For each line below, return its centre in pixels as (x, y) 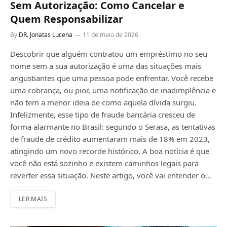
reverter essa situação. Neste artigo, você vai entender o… (111, 176)
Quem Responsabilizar (67, 19)
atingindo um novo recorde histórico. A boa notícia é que (110, 151)
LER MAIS (33, 199)
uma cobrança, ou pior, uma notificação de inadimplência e (113, 90)
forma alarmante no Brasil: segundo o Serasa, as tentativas (113, 127)
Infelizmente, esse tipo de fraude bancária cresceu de (103, 115)
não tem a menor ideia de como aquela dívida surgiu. (103, 103)
